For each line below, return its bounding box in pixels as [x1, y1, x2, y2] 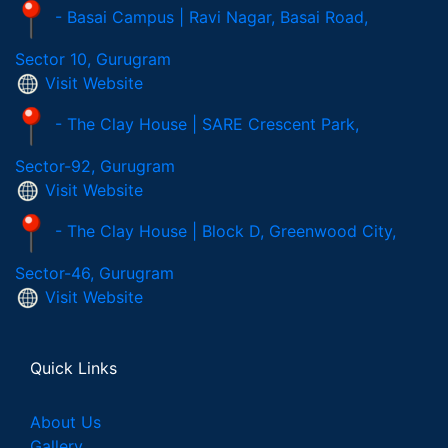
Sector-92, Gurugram [15, 155, 175, 176]
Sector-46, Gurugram [15, 263, 174, 284]
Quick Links [30, 358, 117, 379]
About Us [30, 412, 101, 433]
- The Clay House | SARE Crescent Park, [55, 113, 359, 134]
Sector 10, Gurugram [15, 48, 171, 69]
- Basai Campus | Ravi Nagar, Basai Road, [55, 6, 368, 27]
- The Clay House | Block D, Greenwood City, [55, 220, 396, 241]
